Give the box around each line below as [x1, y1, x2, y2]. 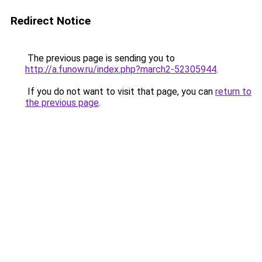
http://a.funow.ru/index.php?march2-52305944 [25, 64, 216, 75]
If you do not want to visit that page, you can [25, 86, 215, 97]
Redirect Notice [11, 14, 91, 27]
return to [215, 86, 251, 97]
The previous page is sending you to [25, 53, 175, 64]
